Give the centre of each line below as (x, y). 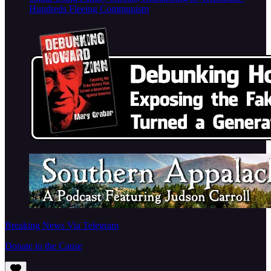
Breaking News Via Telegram (62, 226)
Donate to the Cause (44, 246)
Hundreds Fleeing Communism (89, 9)
